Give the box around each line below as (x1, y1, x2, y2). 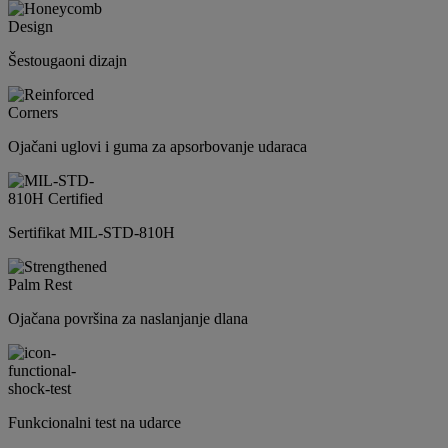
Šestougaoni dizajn (8, 52, 127, 70)
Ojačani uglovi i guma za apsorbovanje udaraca (8, 138, 307, 156)
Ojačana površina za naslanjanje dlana (8, 310, 248, 328)
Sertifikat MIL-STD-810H (8, 224, 175, 242)
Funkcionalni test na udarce (8, 414, 181, 432)
